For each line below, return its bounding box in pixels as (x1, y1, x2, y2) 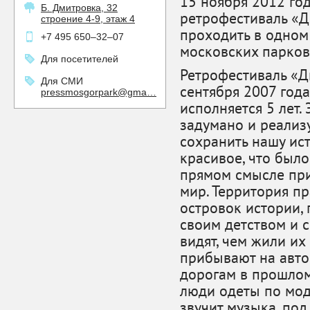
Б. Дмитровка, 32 (41, 2, 118, 13)
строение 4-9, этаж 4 (41, 13, 135, 24)
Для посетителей (41, 53, 118, 64)
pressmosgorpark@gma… (41, 86, 156, 98)
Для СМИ (41, 75, 83, 86)
